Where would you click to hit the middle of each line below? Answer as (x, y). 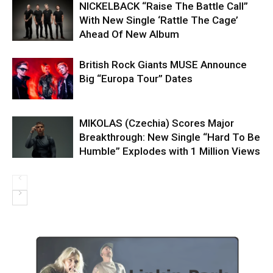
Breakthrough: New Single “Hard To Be (170, 137)
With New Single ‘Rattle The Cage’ (159, 20)
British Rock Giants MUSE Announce (163, 64)
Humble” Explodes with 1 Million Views (170, 151)
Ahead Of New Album (129, 34)
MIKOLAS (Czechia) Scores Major (157, 123)
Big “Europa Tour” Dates (136, 78)
